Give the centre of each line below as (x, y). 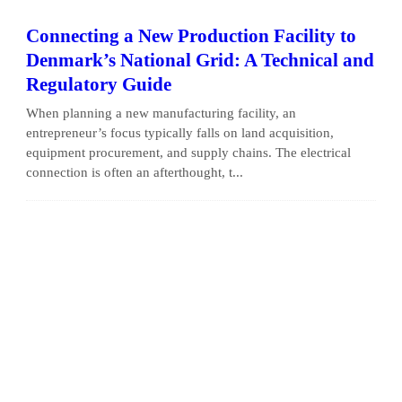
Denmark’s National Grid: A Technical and (200, 60)
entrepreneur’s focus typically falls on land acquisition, (180, 133)
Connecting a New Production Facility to (191, 36)
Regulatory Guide (99, 84)
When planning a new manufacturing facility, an (161, 113)
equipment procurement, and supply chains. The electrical (188, 153)
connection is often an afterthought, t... (135, 172)
